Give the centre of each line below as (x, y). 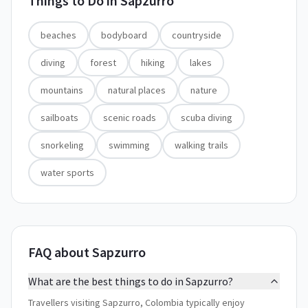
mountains (62, 90)
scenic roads (130, 118)
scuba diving (207, 118)
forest (103, 63)
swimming (129, 145)
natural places (137, 90)
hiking (153, 63)
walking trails (201, 145)
